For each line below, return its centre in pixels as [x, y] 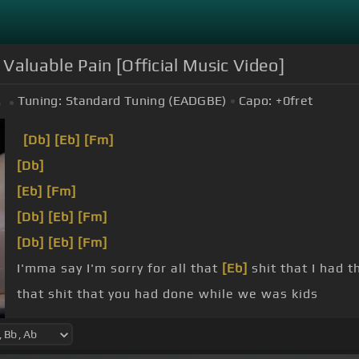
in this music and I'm [86, 320]
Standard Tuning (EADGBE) [146, 101]
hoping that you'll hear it [264, 320]
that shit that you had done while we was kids [167, 294]
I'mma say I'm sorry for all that [119, 268]
